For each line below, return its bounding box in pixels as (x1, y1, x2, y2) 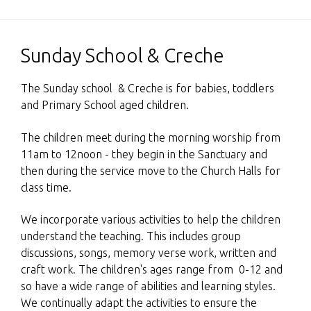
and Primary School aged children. (21, 99, 192, 111)
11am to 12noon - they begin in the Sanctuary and (21, 147, 267, 160)
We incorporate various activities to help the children (21, 213, 280, 226)
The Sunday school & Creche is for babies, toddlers (21, 82, 274, 94)
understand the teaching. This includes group (21, 230, 241, 242)
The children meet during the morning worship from (21, 131, 280, 144)
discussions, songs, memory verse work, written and (21, 246, 276, 259)
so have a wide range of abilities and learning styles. (21, 280, 276, 292)
